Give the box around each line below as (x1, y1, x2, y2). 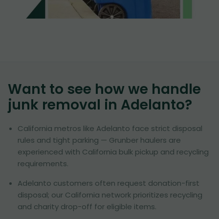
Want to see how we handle (8, 80, 201, 99)
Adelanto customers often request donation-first (18, 178, 199, 188)
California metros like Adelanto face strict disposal (18, 123, 202, 133)
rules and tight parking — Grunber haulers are (18, 135, 181, 145)
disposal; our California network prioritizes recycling (18, 190, 202, 200)
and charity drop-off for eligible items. (18, 201, 156, 212)
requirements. (18, 158, 68, 169)
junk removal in (8, 95, 121, 114)
